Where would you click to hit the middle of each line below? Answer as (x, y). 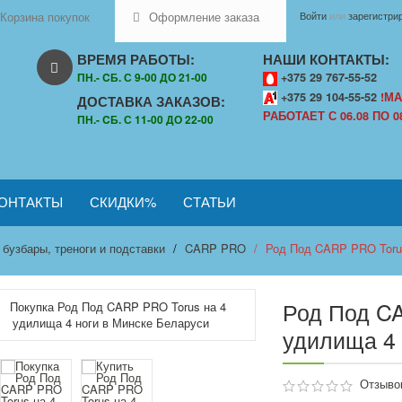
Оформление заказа (204, 17)
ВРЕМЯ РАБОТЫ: (136, 59)
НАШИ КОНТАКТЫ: (327, 59)
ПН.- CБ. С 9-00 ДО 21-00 (142, 77)
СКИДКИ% (123, 201)
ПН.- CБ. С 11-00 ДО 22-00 (145, 119)
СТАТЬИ (210, 201)
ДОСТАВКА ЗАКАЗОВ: (151, 101)
